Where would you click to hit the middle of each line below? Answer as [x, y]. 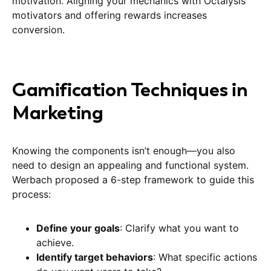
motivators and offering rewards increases [109, 15]
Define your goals [78, 228]
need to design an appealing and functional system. [130, 165]
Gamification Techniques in [130, 89]
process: [31, 194]
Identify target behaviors [95, 257]
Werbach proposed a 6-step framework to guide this [133, 179]
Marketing [58, 112]
